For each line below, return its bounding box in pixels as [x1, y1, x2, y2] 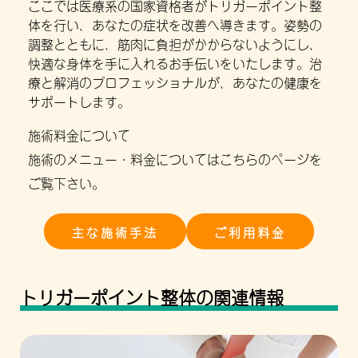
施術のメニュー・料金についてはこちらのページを [28, 149, 322, 167]
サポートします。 [28, 92, 130, 110]
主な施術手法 [72, 223, 158, 241]
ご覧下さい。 [28, 173, 105, 191]
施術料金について [28, 125, 130, 143]
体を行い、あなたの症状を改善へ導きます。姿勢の [28, 15, 322, 34]
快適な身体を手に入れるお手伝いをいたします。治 [28, 54, 322, 72]
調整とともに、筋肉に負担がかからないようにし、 [28, 34, 322, 53]
